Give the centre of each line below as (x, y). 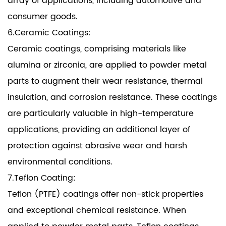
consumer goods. (43, 17)
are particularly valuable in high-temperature (101, 114)
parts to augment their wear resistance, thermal (105, 81)
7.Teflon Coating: (42, 178)
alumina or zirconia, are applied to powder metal (107, 65)
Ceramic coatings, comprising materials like (97, 49)
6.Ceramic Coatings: (49, 33)
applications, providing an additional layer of (99, 130)
